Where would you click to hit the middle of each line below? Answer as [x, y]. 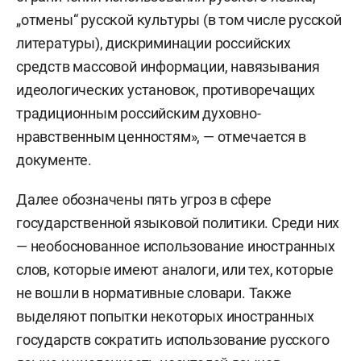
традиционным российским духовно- [139, 113]
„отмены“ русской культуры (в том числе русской [179, 19]
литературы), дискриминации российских [154, 43]
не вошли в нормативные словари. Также [154, 293]
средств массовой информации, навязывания [168, 66]
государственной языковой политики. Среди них [178, 222]
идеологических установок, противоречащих [166, 89]
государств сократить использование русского [173, 339]
